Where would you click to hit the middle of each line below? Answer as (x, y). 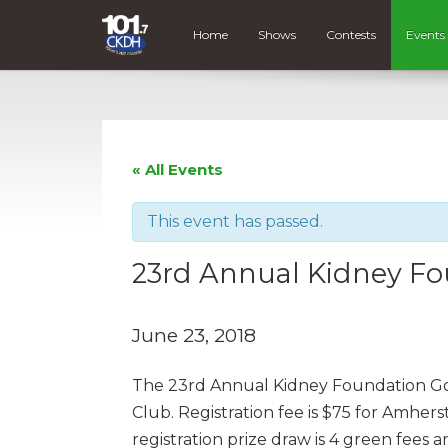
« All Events (177, 169)
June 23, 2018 (194, 334)
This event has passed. (235, 221)
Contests (351, 35)
